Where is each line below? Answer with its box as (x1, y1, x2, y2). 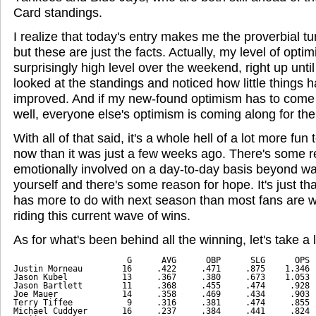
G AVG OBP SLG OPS (13, 255, 310, 265)
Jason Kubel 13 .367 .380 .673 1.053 (13, 272, 310, 282)
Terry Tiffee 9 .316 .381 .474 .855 (13, 297, 310, 308)
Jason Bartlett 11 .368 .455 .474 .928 (13, 280, 310, 291)
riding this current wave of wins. (13, 208, 190, 223)
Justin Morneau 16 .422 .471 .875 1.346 (13, 263, 310, 274)
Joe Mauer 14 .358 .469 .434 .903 (13, 288, 310, 299)
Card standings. (13, 5, 102, 20)
